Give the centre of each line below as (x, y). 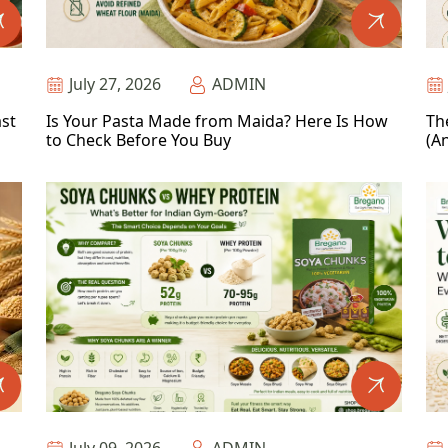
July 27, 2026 (115, 84)
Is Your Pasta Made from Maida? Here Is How (217, 121)
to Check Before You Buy (138, 140)
